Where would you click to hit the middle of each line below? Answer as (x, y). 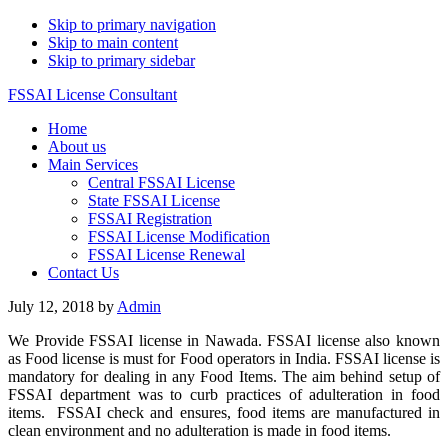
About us (77, 146)
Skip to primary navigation (132, 24)
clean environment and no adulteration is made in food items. (199, 430)
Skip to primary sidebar (121, 60)
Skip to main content (113, 42)
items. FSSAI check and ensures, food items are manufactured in (224, 412)
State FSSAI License (154, 200)
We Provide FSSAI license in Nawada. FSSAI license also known (224, 340)
